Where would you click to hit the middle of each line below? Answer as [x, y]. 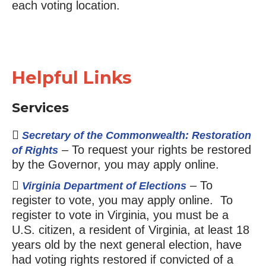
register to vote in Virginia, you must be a [120, 215]
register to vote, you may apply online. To [122, 200]
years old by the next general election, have [126, 244]
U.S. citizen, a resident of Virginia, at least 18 [130, 229]
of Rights [35, 150]
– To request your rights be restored [154, 149]
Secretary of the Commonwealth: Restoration [136, 135]
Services [40, 107]
